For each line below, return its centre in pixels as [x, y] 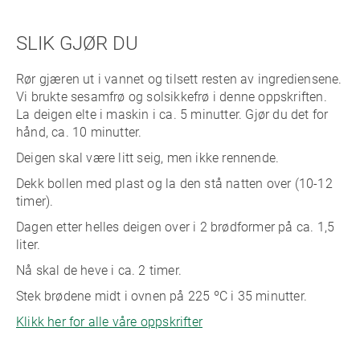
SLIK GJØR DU [77, 43]
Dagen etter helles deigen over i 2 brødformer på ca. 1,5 [176, 227]
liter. [29, 245]
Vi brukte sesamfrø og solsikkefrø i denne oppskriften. [172, 97]
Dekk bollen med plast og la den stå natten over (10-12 [174, 184]
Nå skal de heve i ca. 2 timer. [99, 270]
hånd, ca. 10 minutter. [79, 132]
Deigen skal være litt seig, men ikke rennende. [148, 158]
